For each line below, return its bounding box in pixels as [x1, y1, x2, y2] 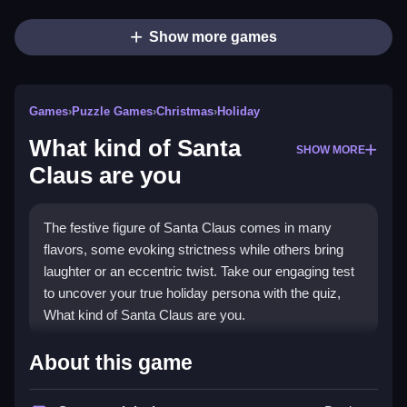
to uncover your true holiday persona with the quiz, [44, 285, 341, 302]
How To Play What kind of [44, 342, 312, 367]
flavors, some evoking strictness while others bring [44, 242, 343, 258]
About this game [29, 351, 193, 375]
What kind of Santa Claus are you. [44, 307, 245, 323]
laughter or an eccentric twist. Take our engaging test [44, 263, 354, 280]
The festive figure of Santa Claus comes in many [44, 220, 332, 236]
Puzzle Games [72, 104, 153, 119]
